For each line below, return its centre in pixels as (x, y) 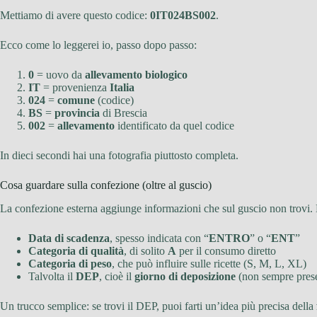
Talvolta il (52, 276)
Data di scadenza (69, 238)
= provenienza (75, 87)
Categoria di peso (70, 263)
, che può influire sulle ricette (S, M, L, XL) (209, 263)
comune (76, 100)
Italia (122, 87)
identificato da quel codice (174, 125)
